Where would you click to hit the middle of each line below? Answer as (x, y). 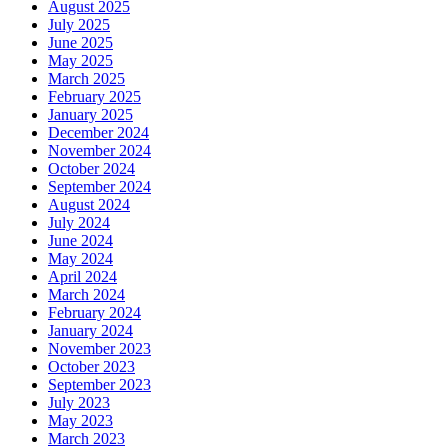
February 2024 (94, 313)
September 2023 (99, 385)
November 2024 (99, 151)
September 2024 (99, 187)
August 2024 (89, 205)
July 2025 (79, 25)
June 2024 (80, 241)
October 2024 (91, 169)
